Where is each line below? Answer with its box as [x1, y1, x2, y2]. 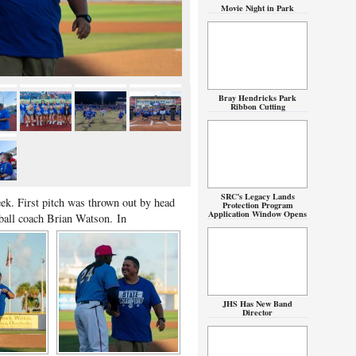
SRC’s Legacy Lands [220, 190, 295, 203]
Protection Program [222, 199, 293, 211]
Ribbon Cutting [230, 100, 285, 113]
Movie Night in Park [221, 2, 294, 14]
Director [242, 306, 273, 319]
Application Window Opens [208, 207, 307, 220]
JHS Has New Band [222, 297, 292, 310]
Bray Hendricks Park [219, 91, 296, 104]
